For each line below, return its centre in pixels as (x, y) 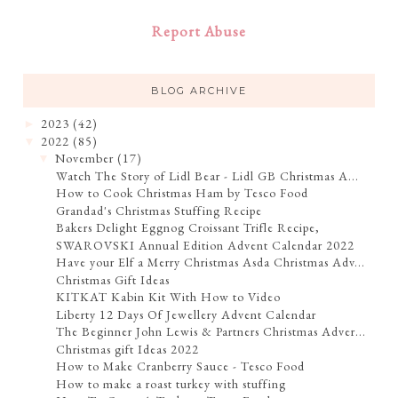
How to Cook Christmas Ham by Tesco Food (183, 193)
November (85, 159)
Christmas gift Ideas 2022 (128, 349)
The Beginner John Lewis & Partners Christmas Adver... (211, 332)
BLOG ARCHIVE (199, 91)
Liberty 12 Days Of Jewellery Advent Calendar (187, 314)
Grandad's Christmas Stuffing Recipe (159, 210)
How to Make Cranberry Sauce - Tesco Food (181, 366)
